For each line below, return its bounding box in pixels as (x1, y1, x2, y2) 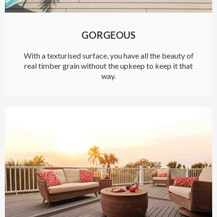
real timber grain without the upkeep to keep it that (24, 61, 193, 71)
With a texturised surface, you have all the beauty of (23, 51, 194, 61)
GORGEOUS (81, 29, 136, 41)
